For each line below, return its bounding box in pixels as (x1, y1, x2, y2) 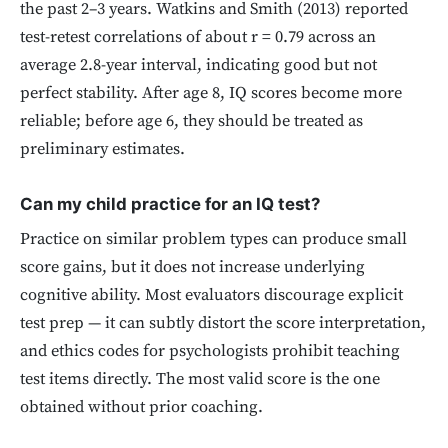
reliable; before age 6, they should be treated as (20, 111, 363, 132)
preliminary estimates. (20, 139, 185, 160)
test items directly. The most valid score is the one (20, 368, 380, 390)
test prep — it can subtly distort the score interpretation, (20, 312, 426, 334)
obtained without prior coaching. (20, 396, 263, 418)
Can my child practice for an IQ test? (20, 193, 320, 214)
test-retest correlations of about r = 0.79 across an (20, 27, 376, 48)
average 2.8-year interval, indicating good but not (20, 55, 377, 76)
